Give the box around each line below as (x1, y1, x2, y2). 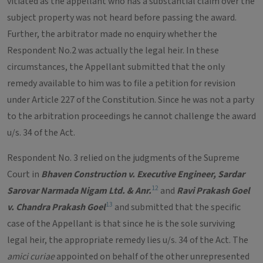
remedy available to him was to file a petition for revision (7, 77, 235, 90)
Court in (7, 168, 41, 181)
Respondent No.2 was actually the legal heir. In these (7, 44, 219, 57)
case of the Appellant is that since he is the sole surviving (7, 217, 235, 230)
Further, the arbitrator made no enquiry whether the (7, 28, 217, 41)
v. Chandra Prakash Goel (7, 201, 106, 214)
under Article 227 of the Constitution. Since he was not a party (7, 93, 254, 106)
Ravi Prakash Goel (177, 184, 250, 197)
